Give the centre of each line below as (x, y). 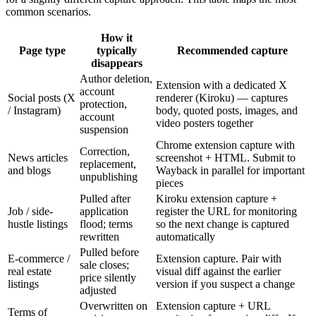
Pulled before (109, 253)
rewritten (99, 237)
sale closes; (104, 265)
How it (116, 38)
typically (116, 51)
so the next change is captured (223, 224)
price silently (108, 278)
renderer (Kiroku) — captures (222, 98)
